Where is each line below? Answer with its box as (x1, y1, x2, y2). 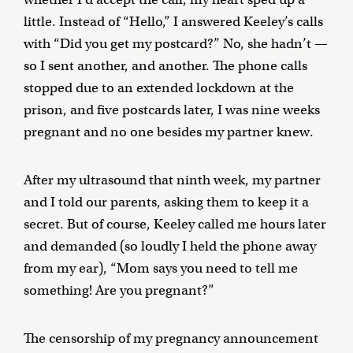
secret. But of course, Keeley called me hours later (24, 216, 326, 233)
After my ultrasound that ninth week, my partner (24, 172, 321, 189)
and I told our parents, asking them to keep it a (24, 194, 309, 211)
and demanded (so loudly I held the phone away (24, 238, 316, 255)
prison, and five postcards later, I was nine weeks (24, 102, 320, 119)
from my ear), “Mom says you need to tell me (24, 260, 298, 277)
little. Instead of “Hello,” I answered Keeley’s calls (24, 13, 323, 31)
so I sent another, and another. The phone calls (24, 58, 307, 75)
